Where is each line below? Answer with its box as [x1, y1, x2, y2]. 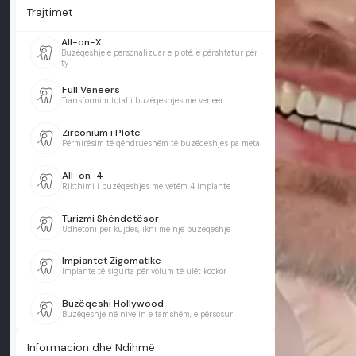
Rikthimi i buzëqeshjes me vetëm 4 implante [61, 180, 230, 192]
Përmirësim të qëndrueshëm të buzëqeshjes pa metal [61, 138, 262, 149]
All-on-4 [61, 168, 103, 182]
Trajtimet [26, 5, 73, 19]
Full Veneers [61, 83, 120, 97]
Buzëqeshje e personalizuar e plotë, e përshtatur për [61, 48, 258, 59]
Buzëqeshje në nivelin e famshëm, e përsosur [61, 309, 233, 320]
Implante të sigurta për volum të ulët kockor [61, 266, 226, 277]
